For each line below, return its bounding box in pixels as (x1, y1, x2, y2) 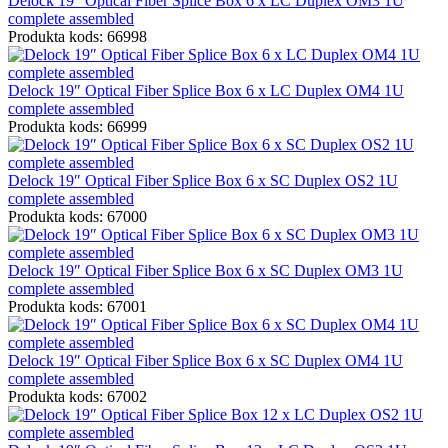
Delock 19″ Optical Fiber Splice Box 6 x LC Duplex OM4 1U (8, 81, 404, 99)
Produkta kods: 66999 (8, 117, 147, 135)
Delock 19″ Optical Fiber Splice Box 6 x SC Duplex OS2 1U (8, 171, 398, 189)
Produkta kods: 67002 (8, 387, 147, 405)
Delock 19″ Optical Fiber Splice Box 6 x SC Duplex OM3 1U (8, 261, 403, 279)
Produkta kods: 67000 (8, 207, 147, 225)
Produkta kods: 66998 (8, 27, 147, 45)
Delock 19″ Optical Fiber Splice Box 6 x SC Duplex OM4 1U (8, 351, 403, 369)
